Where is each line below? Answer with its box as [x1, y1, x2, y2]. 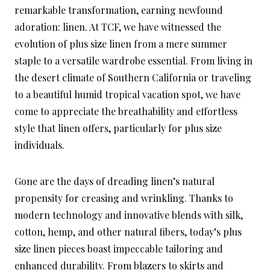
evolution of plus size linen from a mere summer [14, 37, 227, 51]
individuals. [14, 139, 64, 152]
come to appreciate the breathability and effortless [14, 105, 237, 118]
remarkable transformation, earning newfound [14, 4, 223, 17]
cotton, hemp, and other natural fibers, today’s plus [14, 225, 242, 239]
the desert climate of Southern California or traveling [14, 71, 251, 84]
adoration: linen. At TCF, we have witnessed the [14, 20, 221, 34]
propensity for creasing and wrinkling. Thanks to [14, 192, 233, 205]
